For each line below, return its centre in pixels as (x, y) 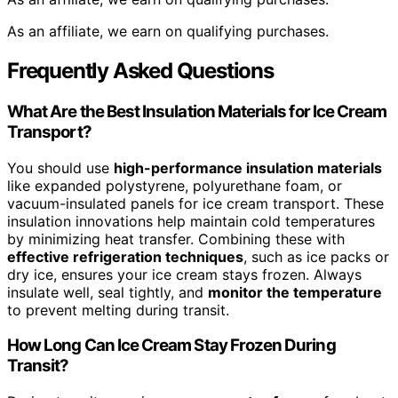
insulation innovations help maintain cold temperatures (191, 221)
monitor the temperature (295, 292)
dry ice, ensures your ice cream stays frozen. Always (184, 274)
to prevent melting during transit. (118, 310)
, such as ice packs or (316, 256)
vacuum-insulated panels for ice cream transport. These (195, 203)
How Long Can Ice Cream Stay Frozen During (171, 346)
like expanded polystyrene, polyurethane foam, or (175, 185)
